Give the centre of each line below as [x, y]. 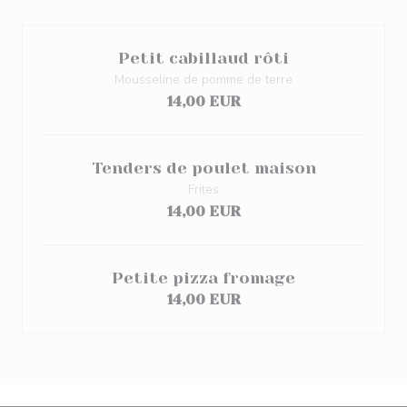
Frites [203, 189]
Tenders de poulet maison [203, 168]
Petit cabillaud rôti [203, 58]
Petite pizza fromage [203, 278]
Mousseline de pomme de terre [203, 79]
